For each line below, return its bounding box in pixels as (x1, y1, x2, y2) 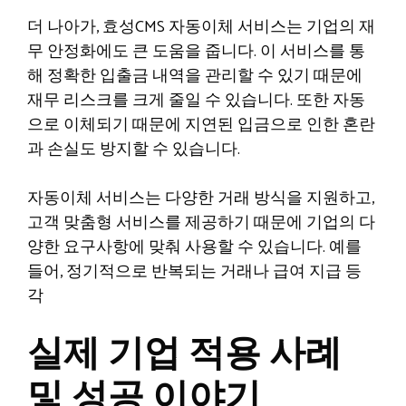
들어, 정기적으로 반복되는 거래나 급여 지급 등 (27, 258, 362, 285)
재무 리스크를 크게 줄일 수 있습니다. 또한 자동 (27, 87, 365, 114)
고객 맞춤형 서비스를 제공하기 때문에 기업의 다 (27, 209, 375, 237)
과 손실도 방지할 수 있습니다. (27, 136, 240, 163)
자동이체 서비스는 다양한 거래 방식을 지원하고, (27, 185, 374, 212)
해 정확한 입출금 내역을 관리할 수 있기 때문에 (27, 63, 362, 90)
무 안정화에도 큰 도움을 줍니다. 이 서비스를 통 (27, 38, 365, 65)
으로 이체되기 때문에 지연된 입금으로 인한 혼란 (27, 111, 375, 139)
